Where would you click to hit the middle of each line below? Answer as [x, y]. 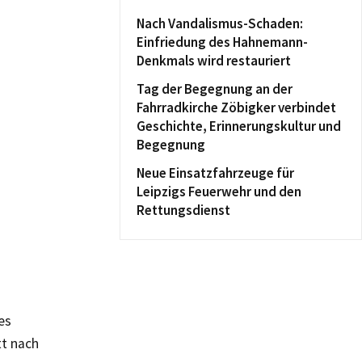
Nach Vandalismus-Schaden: [220, 23]
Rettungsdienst [183, 210]
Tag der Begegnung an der [215, 89]
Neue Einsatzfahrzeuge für [215, 173]
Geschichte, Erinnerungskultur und [239, 126]
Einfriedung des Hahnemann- [222, 42]
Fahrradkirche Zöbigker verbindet [236, 107]
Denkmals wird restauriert [214, 61]
